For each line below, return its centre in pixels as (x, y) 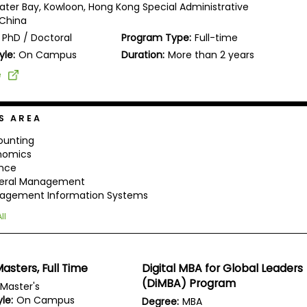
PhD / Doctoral (37, 37)
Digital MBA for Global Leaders (223, 269)
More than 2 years (211, 54)
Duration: (143, 54)
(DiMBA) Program (189, 284)
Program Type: (157, 37)
